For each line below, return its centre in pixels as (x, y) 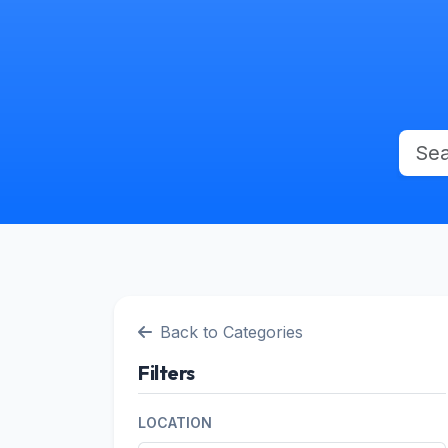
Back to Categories (231, 332)
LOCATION (175, 422)
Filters (166, 372)
